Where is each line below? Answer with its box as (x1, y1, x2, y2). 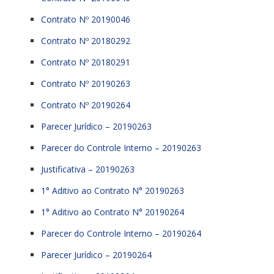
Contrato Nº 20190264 (41, 99, 130, 111)
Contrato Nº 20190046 (41, 13, 130, 26)
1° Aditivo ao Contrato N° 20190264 (41, 206, 184, 218)
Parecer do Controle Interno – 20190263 (41, 142, 201, 154)
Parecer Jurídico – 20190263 (41, 120, 152, 133)
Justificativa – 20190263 (41, 163, 135, 176)
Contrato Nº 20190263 (41, 78, 130, 90)
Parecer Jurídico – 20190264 (41, 249, 152, 261)
